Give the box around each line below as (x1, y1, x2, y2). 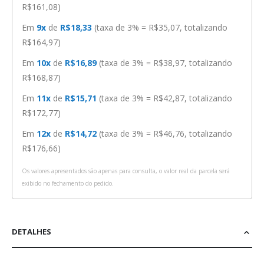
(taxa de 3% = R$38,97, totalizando (99, 57, 232, 69)
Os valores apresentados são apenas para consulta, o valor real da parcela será (22, 167, 230, 176)
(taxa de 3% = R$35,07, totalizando (94, 22, 227, 34)
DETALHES (12, 226, 51, 237)
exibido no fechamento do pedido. (22, 179, 114, 188)
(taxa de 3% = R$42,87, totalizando (99, 93, 232, 104)
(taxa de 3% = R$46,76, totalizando (99, 128, 232, 140)
